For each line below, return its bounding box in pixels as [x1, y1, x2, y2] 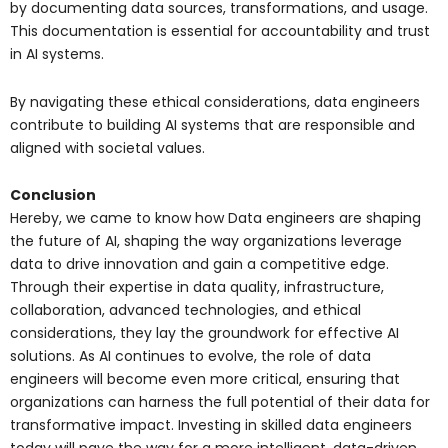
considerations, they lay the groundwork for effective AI [10, 323, 399, 344]
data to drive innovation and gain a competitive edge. [10, 254, 389, 275]
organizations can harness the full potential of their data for [10, 392, 430, 413]
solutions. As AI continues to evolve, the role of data [10, 346, 371, 367]
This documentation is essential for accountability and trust [10, 21, 430, 42]
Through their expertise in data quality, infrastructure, [10, 277, 384, 298]
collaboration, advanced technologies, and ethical [10, 300, 361, 321]
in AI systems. [10, 44, 104, 65]
